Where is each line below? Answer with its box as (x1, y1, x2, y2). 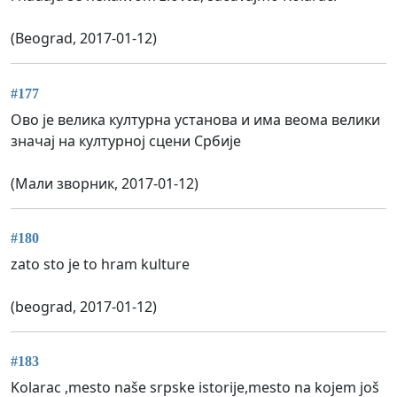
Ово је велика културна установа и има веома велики (11, 109, 380, 129)
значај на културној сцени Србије (11, 130, 241, 151)
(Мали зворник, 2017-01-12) (11, 173, 198, 193)
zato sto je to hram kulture (11, 254, 190, 274)
